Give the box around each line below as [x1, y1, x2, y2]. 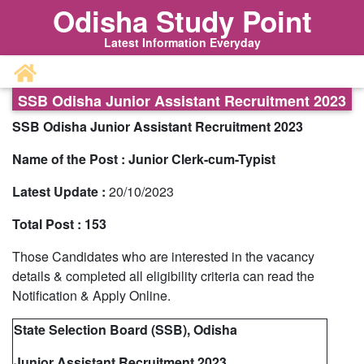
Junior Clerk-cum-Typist [128, 149, 275, 168]
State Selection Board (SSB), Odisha [14, 320, 237, 339]
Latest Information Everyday [103, 34, 261, 50]
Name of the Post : [12, 149, 125, 168]
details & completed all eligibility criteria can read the [12, 266, 314, 285]
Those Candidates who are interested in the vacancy [12, 247, 314, 266]
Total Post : [12, 214, 81, 233]
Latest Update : [12, 182, 106, 201]
